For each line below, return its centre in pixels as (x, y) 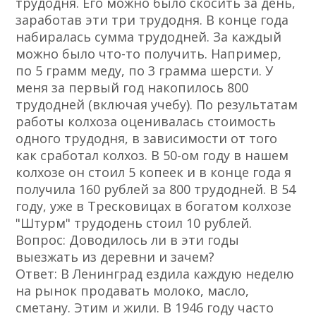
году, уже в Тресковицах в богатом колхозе (154, 206)
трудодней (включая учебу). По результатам (157, 105)
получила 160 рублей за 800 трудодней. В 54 (156, 189)
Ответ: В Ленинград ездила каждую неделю (155, 274)
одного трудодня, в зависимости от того (147, 139)
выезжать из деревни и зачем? (115, 257)
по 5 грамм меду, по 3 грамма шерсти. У (145, 71)
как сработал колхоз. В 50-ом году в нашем (152, 156)
